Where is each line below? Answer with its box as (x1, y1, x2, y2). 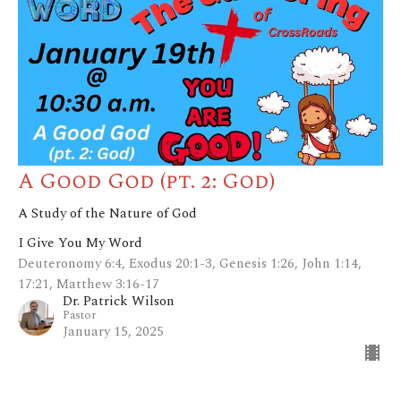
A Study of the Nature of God (18, 202, 197, 224)
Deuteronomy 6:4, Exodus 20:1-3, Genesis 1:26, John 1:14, (18, 252, 362, 274)
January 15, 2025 (63, 320, 164, 342)
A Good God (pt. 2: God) (18, 165, 275, 198)
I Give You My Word (18, 232, 142, 253)
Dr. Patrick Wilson (63, 290, 175, 311)
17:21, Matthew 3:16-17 (18, 273, 159, 294)
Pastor (63, 305, 97, 324)
